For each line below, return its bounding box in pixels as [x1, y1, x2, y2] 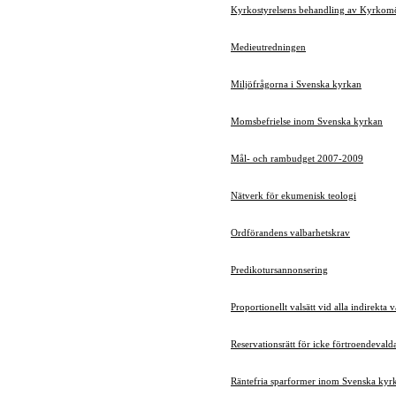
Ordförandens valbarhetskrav [231, 227, 350, 238]
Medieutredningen [231, 42, 306, 52]
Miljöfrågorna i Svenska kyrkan [231, 79, 362, 89]
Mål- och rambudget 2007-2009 [231, 153, 363, 164]
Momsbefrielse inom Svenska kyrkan [231, 116, 383, 126]
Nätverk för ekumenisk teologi [231, 190, 356, 201]
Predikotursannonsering [231, 264, 328, 275]
